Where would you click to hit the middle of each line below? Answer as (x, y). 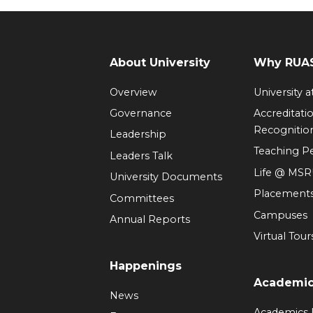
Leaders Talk (141, 155)
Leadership (138, 134)
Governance (140, 114)
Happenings (145, 265)
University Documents (166, 177)
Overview (133, 92)
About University (160, 62)
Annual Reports (150, 219)
